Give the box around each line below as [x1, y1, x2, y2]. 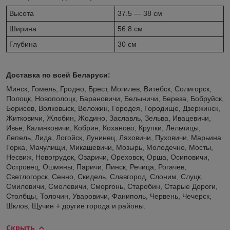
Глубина [9, 40, 37, 48]
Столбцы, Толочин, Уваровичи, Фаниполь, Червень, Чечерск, [6, 191, 212, 200]
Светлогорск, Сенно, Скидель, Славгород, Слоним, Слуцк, [6, 172, 203, 181]
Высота [9, 9, 34, 17]
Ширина [9, 24, 36, 33]
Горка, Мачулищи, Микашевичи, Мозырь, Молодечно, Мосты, [6, 143, 213, 151]
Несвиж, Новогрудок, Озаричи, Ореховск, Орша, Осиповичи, [6, 152, 209, 161]
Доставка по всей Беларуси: [6, 70, 110, 79]
